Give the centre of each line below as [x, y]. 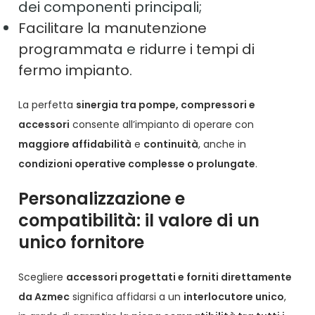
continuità [171, 144]
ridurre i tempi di [197, 50]
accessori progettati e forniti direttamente [179, 277]
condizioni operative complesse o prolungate [137, 164]
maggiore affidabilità [75, 144]
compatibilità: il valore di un [139, 221]
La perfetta [47, 105]
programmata [71, 50]
